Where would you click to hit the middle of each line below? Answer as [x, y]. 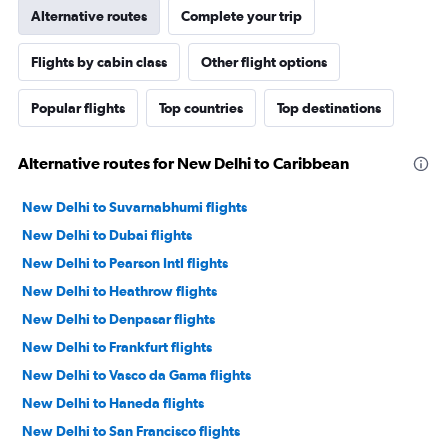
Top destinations [329, 108]
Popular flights [78, 108]
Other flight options [264, 62]
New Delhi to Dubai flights [107, 235]
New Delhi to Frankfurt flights [117, 347]
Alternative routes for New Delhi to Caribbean [183, 163]
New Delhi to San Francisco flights [131, 431]
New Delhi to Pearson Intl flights [125, 263]
